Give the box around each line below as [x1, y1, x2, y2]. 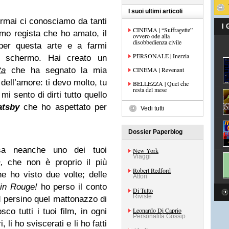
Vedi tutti [141, 105, 164, 112]
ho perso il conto [37, 182, 107, 192]
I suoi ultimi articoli [128, 8, 182, 15]
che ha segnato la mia [6, 65, 107, 75]
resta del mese [133, 85, 167, 94]
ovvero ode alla [133, 32, 170, 40]
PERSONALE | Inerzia [133, 52, 189, 60]
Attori [133, 173, 147, 180]
